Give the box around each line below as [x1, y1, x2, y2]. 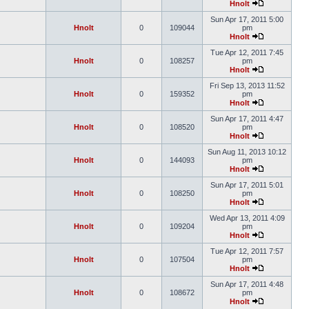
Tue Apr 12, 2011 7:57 [210, 247, 283, 255]
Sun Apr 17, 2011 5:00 [210, 15, 283, 23]
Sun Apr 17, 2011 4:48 [210, 280, 283, 288]
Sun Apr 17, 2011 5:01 [210, 181, 283, 189]
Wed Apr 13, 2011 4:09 [209, 214, 285, 222]
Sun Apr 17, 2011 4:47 [210, 114, 283, 123]
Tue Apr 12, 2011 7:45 [210, 48, 283, 57]
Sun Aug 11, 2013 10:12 [208, 148, 286, 156]
